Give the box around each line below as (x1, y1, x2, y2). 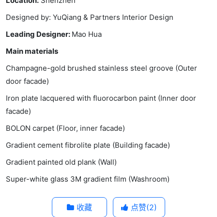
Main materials (6, 46, 58, 56)
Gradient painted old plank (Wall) (6, 157, 117, 167)
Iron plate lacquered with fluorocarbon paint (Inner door (6, 93, 196, 103)
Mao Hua (72, 29, 102, 39)
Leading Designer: (6, 29, 72, 39)
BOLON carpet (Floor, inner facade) (6, 123, 125, 133)
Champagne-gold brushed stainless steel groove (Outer (6, 63, 197, 73)
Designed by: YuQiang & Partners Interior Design (6, 12, 173, 22)
